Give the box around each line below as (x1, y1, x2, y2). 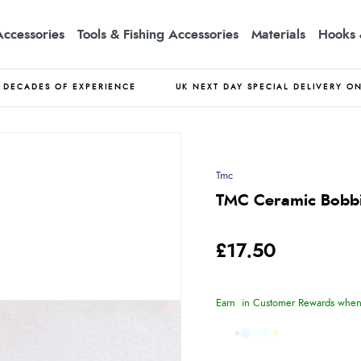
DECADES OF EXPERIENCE (3, 83, 136, 91)
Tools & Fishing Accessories (77, 27, 239, 41)
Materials (251, 27, 305, 41)
